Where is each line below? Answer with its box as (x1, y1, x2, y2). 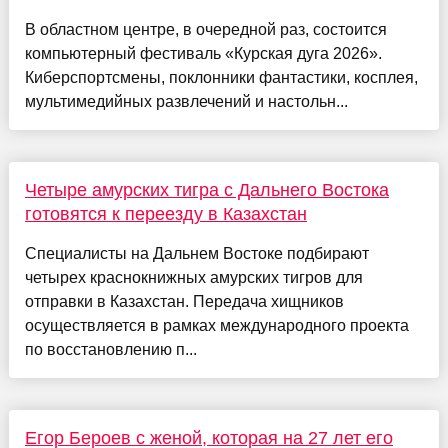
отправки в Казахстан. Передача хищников (24, 293, 344, 311)
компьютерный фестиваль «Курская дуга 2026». (24, 45, 382, 63)
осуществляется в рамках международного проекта (24, 317, 409, 335)
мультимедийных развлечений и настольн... (24, 93, 348, 111)
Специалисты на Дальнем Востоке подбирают (24, 245, 369, 263)
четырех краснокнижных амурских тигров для (24, 269, 363, 287)
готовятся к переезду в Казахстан (24, 204, 307, 225)
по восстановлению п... (24, 341, 197, 359)
